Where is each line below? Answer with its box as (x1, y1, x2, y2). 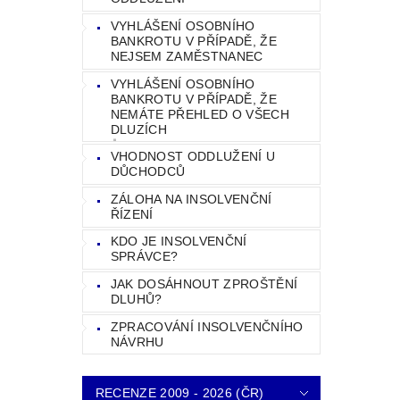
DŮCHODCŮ (110, 164, 186, 179)
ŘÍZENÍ (110, 206, 154, 221)
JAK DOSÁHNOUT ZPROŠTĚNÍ (110, 276, 298, 291)
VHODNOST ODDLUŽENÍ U (110, 149, 276, 164)
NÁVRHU (110, 334, 164, 349)
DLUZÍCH (110, 121, 168, 137)
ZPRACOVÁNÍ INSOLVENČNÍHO (110, 319, 304, 334)
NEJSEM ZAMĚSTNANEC (110, 48, 263, 63)
